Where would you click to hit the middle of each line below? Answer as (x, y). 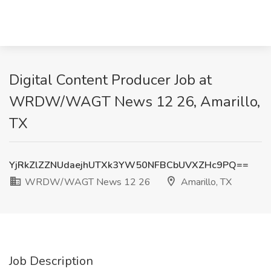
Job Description (51, 261)
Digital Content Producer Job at (110, 80)
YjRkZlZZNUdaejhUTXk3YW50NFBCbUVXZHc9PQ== (129, 165)
